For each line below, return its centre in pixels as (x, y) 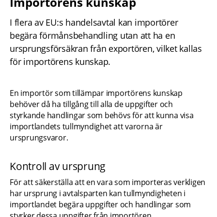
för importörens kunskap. (60, 62)
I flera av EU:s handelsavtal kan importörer (94, 23)
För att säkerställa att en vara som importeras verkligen (108, 182)
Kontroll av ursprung (58, 166)
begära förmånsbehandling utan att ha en (93, 36)
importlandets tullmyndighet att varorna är (86, 127)
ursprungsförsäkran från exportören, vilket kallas (106, 49)
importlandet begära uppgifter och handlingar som (100, 204)
